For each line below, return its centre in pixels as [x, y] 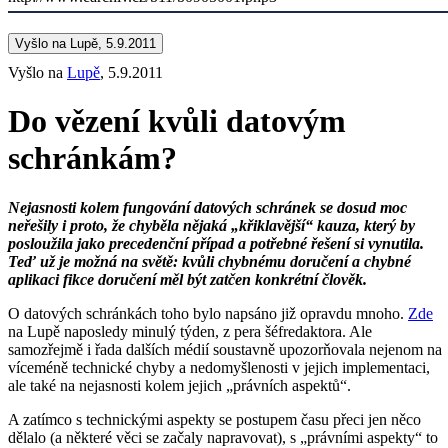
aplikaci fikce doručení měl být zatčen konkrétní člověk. [187, 279]
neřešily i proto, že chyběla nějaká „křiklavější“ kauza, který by [211, 225]
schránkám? [92, 158]
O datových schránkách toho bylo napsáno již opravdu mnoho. [208, 313]
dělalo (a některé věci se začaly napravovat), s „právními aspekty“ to [223, 437]
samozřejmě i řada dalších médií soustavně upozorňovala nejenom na [225, 349]
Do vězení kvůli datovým [177, 121]
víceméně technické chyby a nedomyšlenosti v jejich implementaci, [219, 367]
